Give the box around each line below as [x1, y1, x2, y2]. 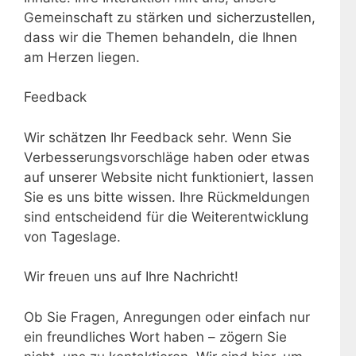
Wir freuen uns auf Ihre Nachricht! [24, 269, 238, 284]
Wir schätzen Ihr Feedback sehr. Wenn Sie [24, 129, 292, 145]
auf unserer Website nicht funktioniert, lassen [24, 168, 314, 185]
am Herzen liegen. [24, 48, 140, 65]
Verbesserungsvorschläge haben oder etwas [24, 149, 310, 165]
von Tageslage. [24, 228, 121, 245]
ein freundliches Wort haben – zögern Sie [24, 328, 287, 345]
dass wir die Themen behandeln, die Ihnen [24, 29, 297, 45]
